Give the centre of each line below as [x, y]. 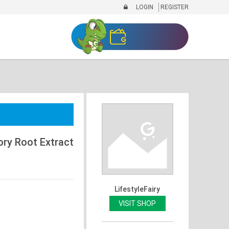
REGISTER [174, 7]
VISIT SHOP [137, 203]
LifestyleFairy [137, 189]
